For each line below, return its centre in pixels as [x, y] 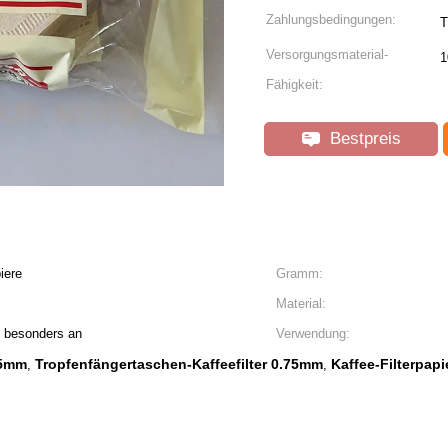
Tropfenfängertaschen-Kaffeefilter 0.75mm [179, 364]
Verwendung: [313, 333]
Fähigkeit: [294, 84]
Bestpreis [362, 138]
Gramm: [299, 273]
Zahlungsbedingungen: [331, 19]
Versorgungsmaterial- [327, 54]
